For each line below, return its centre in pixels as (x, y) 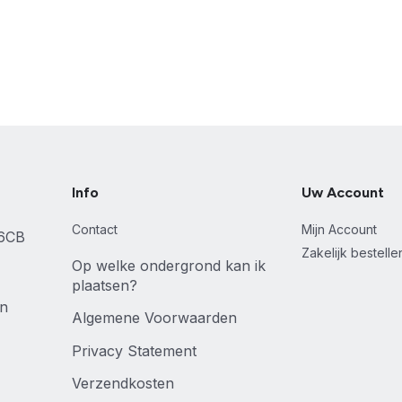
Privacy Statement (134, 350)
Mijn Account (339, 229)
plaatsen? (105, 285)
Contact (95, 229)
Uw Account (343, 192)
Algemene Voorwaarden (154, 318)
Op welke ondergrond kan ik (169, 266)
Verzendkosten (123, 384)
